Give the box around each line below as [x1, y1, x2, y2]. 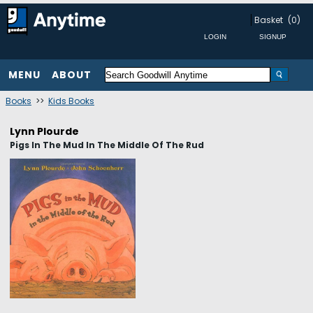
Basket [254, 14, 283, 26]
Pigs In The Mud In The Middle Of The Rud [10, 139, 204, 151]
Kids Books [48, 95, 94, 107]
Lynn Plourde [10, 124, 79, 138]
